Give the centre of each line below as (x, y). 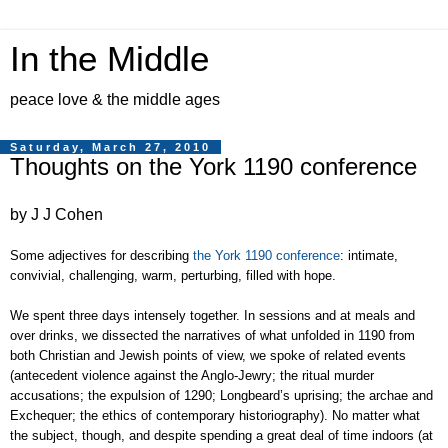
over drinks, (46, 335)
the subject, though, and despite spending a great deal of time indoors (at (221, 435)
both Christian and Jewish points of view (126, 355)
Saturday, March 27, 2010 (110, 147)
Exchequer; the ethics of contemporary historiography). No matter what (215, 415)
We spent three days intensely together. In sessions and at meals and (212, 315)
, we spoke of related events (324, 355)
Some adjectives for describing (101, 255)
